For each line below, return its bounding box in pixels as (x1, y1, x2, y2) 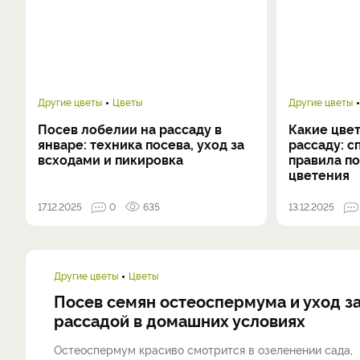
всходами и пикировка (38, 150, 183, 168)
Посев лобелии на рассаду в (38, 120, 222, 137)
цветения (288, 166, 350, 183)
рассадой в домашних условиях (54, 309, 305, 331)
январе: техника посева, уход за (38, 135, 244, 153)
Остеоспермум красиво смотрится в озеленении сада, (54, 342, 353, 357)
